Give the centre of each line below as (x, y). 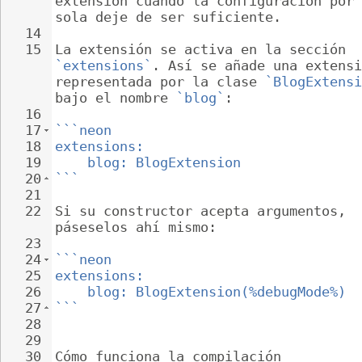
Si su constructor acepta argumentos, (204, 211)
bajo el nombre (116, 98)
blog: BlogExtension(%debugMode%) (217, 292)
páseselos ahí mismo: (136, 227)
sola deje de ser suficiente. (168, 17)
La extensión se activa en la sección (204, 49)
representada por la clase (160, 82)
